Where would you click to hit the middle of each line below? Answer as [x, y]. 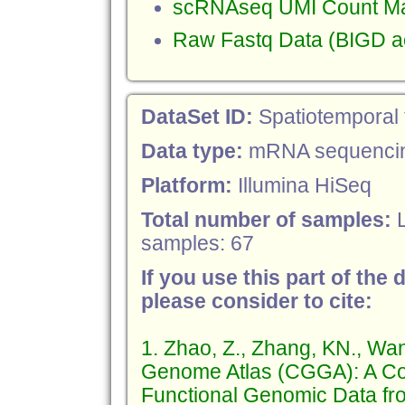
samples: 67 [197, 244]
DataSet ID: [199, 117]
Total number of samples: [268, 220]
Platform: [189, 186]
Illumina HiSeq [304, 186]
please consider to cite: [256, 301]
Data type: [194, 151]
